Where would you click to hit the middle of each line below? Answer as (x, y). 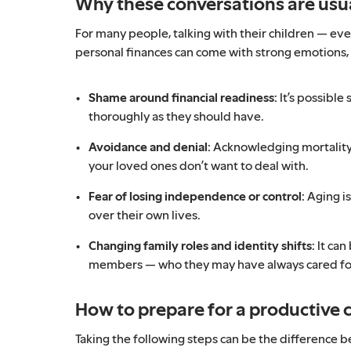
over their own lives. (145, 214)
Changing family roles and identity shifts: (202, 245)
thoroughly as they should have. (176, 116)
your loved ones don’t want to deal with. (199, 165)
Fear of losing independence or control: (197, 195)
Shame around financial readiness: (183, 97)
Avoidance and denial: (150, 146)
